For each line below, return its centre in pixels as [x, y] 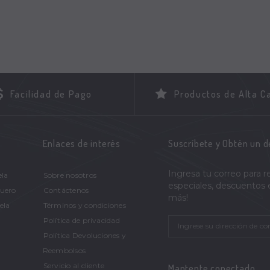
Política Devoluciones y [85, 235]
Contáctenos [66, 190]
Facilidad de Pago [51, 94]
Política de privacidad [81, 220]
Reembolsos [64, 250]
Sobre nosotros [70, 175]
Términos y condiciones [84, 205]
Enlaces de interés [82, 143]
